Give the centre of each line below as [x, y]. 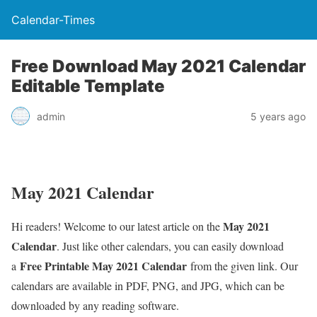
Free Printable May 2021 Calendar [103, 265]
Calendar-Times [53, 20]
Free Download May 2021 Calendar [158, 66]
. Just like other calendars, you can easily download [170, 246]
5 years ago [278, 116]
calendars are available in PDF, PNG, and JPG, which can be [148, 285]
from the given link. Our [244, 265]
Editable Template [88, 86]
